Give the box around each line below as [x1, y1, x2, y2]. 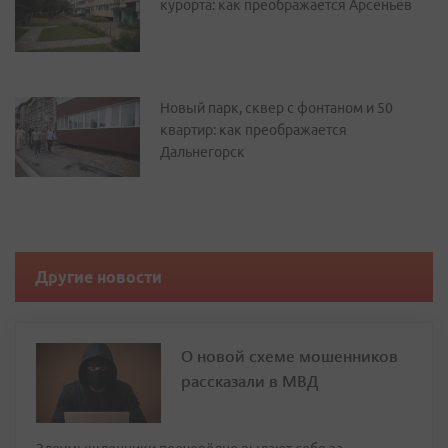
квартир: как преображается [160, 122, 347, 139]
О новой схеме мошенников [181, 345, 398, 367]
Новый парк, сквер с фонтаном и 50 [160, 100, 393, 117]
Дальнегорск [160, 144, 245, 161]
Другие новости [35, 268, 162, 287]
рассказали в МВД [181, 370, 319, 392]
